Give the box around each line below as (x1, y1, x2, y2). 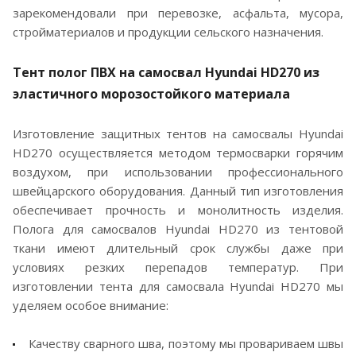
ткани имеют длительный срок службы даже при (13, 239, 343, 256)
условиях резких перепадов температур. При (13, 258, 343, 275)
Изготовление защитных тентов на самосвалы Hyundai (13, 125, 343, 141)
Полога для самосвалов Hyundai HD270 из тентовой (13, 220, 343, 237)
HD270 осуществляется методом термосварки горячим (13, 144, 343, 161)
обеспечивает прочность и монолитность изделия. (13, 201, 343, 218)
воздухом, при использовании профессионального (13, 163, 343, 180)
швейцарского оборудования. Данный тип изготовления (13, 182, 343, 199)
